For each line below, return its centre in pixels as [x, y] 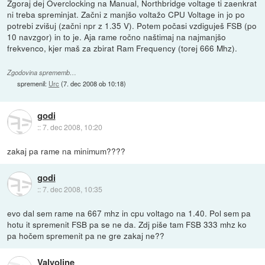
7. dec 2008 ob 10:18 [94, 84]
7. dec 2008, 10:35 [72, 189]
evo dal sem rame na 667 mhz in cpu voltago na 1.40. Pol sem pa [129, 213]
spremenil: [33, 84]
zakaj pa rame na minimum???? [67, 151]
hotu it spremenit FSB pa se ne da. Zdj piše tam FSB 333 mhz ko [127, 224]
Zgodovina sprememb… [42, 73]
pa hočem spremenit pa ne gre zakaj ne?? [86, 236]
